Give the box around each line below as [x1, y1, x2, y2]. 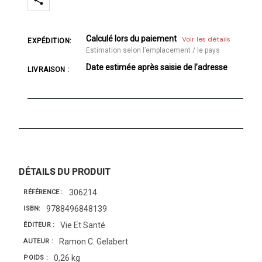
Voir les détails [182, 34, 231, 44]
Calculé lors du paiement [86, 33, 179, 43]
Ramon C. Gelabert [59, 236, 129, 246]
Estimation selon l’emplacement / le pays [86, 46, 220, 54]
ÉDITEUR [23, 221, 53, 229]
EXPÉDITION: [27, 36, 72, 45]
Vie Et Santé [60, 220, 106, 230]
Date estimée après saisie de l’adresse [86, 62, 228, 72]
